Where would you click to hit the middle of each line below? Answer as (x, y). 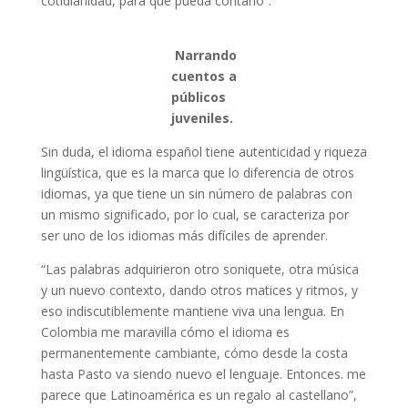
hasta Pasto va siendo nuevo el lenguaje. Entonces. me (203, 374)
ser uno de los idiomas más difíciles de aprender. (184, 235)
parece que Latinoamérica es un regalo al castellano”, (199, 395)
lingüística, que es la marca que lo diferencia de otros (197, 173)
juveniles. (202, 118)
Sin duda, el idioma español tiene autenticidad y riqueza (204, 152)
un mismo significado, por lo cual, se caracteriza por (194, 214)
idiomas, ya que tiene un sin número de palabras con (196, 194)
